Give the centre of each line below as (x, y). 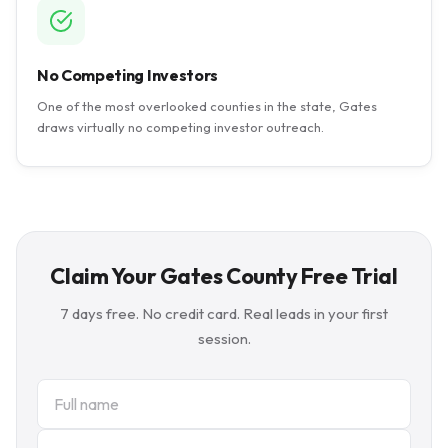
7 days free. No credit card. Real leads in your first (224, 313)
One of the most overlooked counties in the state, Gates (207, 106)
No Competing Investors (127, 75)
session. (224, 338)
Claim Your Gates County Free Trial (224, 276)
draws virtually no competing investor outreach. (180, 127)
